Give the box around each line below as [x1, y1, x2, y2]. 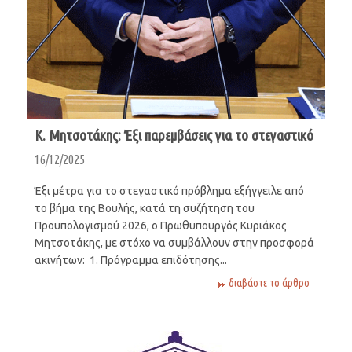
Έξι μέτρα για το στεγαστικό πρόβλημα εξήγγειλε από [34, 184, 304, 197]
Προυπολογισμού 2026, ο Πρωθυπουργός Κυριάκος [34, 218, 287, 232]
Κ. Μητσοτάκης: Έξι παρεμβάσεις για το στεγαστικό [34, 126, 313, 144]
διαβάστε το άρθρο [229, 276, 310, 289]
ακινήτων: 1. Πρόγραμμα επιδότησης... [34, 253, 227, 266]
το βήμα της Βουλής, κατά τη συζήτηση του [34, 201, 255, 214]
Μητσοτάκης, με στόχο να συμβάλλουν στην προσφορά [34, 236, 314, 249]
